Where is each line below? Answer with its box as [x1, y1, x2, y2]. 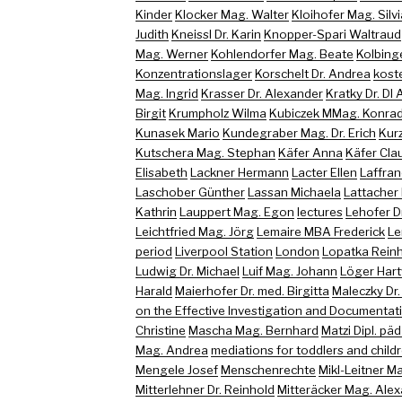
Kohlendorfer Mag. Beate [210, 46, 354, 61]
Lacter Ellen [291, 164, 357, 179]
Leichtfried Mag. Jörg [135, 223, 254, 239]
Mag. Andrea [135, 342, 208, 357]
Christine [135, 322, 186, 337]
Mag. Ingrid [135, 85, 198, 100]
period [135, 243, 172, 258]
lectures [296, 204, 343, 219]
